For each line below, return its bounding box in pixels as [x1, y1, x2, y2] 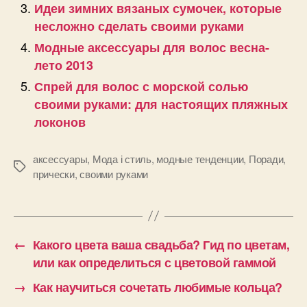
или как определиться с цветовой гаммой [32, 253, 276, 271]
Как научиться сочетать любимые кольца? [32, 278, 282, 296]
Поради [248, 151, 284, 166]
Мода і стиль [92, 151, 151, 166]
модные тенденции [156, 151, 244, 166]
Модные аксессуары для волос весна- [34, 38, 269, 56]
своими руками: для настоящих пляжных [34, 95, 288, 113]
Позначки [13, 159, 56, 174]
